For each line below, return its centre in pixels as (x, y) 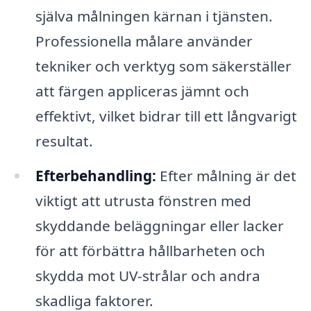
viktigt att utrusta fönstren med (143, 200)
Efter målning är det (226, 175)
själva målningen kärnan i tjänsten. (154, 16)
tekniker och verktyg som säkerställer (163, 66)
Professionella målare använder (144, 41)
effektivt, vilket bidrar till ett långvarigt (166, 116)
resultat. (64, 141)
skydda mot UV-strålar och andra (148, 275)
